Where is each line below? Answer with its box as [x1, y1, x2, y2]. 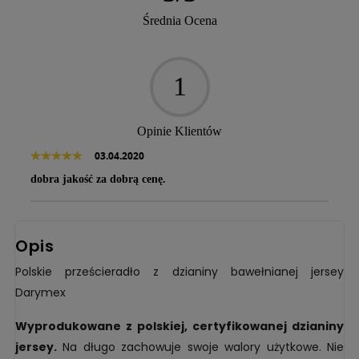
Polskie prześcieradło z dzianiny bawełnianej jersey [15, 263, 344, 280]
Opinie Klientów [137, 123, 222, 138]
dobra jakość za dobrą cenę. [30, 172, 166, 185]
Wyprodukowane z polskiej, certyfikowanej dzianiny [15, 317, 344, 334]
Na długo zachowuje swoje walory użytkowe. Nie [57, 338, 344, 355]
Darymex [15, 284, 66, 301]
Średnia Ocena [142, 13, 217, 27]
